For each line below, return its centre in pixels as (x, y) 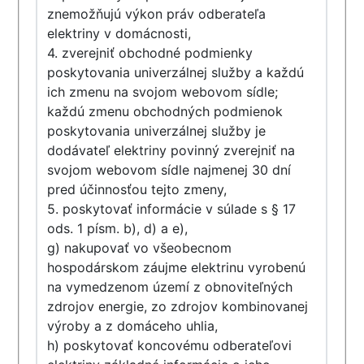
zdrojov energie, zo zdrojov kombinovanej (178, 306)
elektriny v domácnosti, (119, 33)
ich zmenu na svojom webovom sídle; (163, 92)
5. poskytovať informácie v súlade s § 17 (172, 209)
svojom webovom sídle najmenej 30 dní (169, 170)
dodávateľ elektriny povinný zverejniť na (171, 150)
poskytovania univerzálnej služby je (157, 131)
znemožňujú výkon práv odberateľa (157, 14)
